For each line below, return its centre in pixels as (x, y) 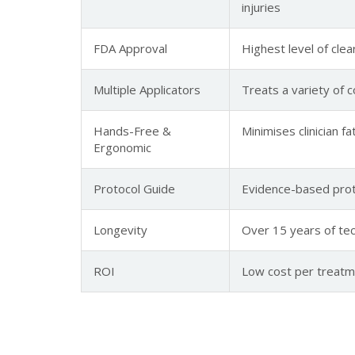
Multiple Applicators (147, 90)
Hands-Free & (132, 131)
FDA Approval (130, 48)
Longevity (120, 230)
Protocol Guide (134, 189)
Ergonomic (122, 147)
